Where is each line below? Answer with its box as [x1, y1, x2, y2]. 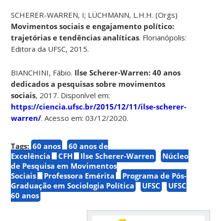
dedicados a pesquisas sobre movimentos [11, 78, 166, 89]
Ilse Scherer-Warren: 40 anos [74, 67, 181, 77]
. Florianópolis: [139, 32, 187, 42]
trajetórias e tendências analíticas [11, 32, 140, 42]
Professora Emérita [44, 170, 115, 181]
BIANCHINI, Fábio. [11, 67, 75, 77]
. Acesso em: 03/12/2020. [41, 112, 129, 123]
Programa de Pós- [122, 170, 187, 181]
